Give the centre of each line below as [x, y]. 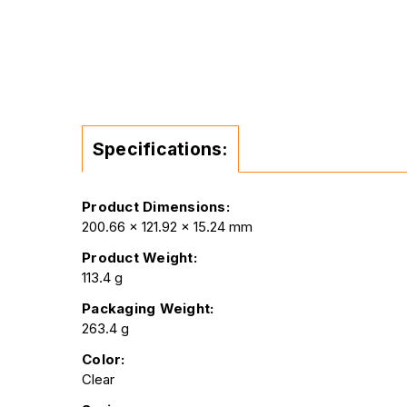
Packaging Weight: [148, 308]
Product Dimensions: [156, 206]
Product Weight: [139, 257]
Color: [104, 359]
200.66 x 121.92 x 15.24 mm [167, 226]
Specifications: [160, 149]
